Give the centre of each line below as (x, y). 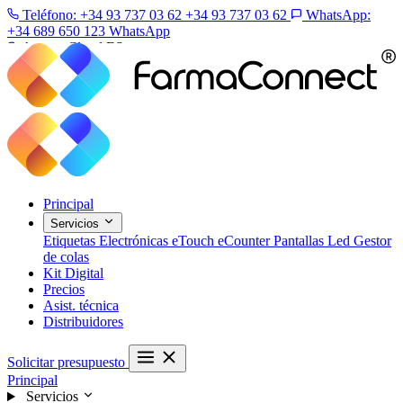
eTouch (195, 241)
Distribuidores (83, 322)
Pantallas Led (313, 241)
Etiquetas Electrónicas (107, 241)
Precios (64, 290)
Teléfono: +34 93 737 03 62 (102, 15)
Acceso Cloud (62, 47)
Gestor (372, 241)
